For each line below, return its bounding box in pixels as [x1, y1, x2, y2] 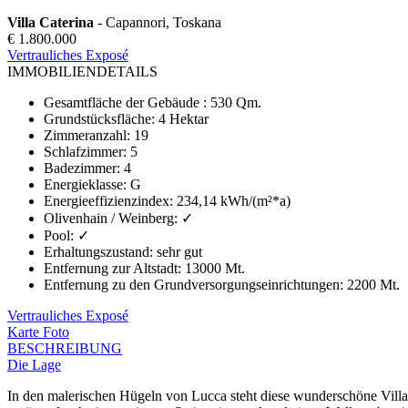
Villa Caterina [7, 14, 94, 30]
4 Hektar [158, 110, 209, 127]
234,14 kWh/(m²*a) [177, 192, 291, 209]
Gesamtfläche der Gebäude [44, 94, 203, 110]
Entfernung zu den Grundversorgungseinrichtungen [44, 276, 340, 292]
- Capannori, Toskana [94, 14, 221, 30]
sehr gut [157, 243, 202, 260]
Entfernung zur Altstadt [44, 260, 178, 276]
